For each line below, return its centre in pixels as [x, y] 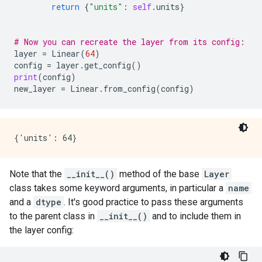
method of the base [159, 174]
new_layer [35, 89]
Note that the [37, 174]
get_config [108, 65]
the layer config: [42, 230]
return [65, 7]
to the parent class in [53, 216]
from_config [130, 89]
